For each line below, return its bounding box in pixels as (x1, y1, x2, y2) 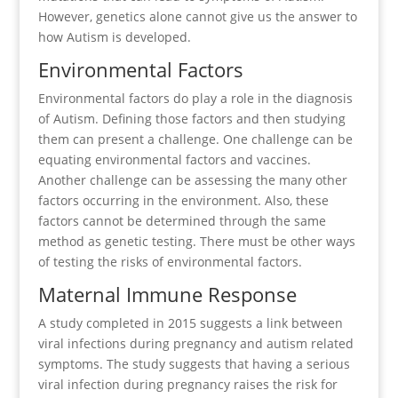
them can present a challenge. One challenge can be (37, 130, 353, 147)
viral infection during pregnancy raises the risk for (37, 375, 338, 393)
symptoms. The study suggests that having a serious (37, 354, 350, 372)
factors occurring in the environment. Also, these (37, 191, 329, 209)
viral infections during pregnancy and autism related (37, 334, 354, 352)
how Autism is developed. (37, 28, 191, 45)
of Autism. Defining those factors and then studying (37, 109, 346, 127)
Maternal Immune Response (37, 280, 297, 307)
